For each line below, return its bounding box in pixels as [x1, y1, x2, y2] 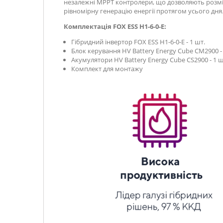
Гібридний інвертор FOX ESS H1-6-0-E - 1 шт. [71, 37, 205, 46]
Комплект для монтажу [71, 64, 143, 73]
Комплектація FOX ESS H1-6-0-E [64, 22, 164, 31]
